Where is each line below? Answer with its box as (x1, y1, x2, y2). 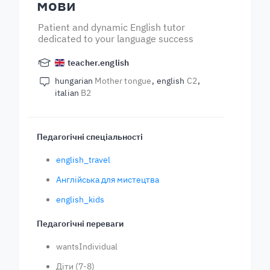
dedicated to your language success (38, 33, 193, 45)
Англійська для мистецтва (56, 174, 159, 185)
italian (55, 87, 81, 98)
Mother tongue (95, 75, 152, 86)
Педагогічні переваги (37, 218, 124, 229)
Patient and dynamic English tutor (38, 21, 185, 33)
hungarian (55, 75, 95, 86)
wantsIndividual (56, 241, 118, 252)
